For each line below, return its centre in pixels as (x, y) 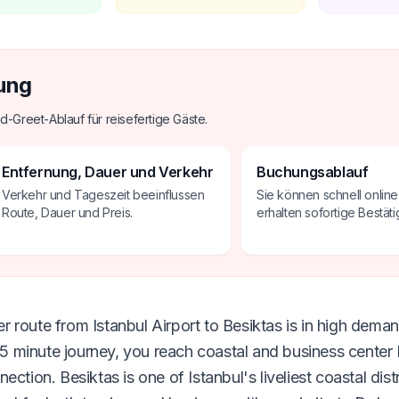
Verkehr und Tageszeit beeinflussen (103, 194)
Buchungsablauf (313, 171)
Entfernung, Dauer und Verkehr (108, 171)
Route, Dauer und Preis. (67, 212)
